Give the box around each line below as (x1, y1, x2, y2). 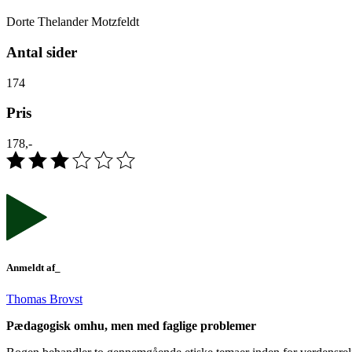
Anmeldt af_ (6, 262, 60, 274)
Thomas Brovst (6, 291, 82, 306)
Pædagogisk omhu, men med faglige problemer (6, 318, 256, 332)
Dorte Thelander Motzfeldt (6, 15, 139, 29)
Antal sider (6, 44, 77, 60)
